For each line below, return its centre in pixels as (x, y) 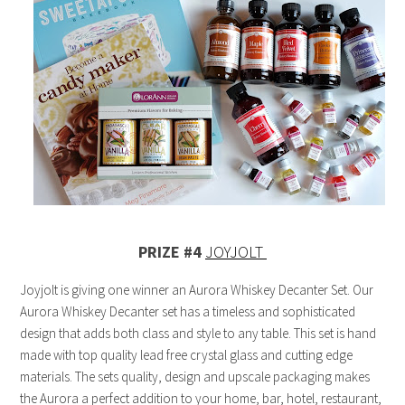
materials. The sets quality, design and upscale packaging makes (195, 377)
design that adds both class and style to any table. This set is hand (198, 334)
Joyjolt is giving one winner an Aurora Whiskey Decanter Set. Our (197, 290)
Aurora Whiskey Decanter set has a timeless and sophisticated (188, 312)
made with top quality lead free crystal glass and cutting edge (187, 355)
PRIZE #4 (172, 252)
